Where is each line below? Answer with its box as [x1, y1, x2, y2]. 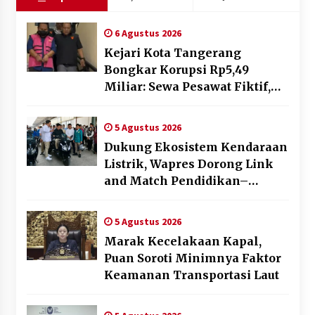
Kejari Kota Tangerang [103, 46, 241, 60]
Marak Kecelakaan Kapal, [103, 234, 262, 249]
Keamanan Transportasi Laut [103, 268, 279, 283]
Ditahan [103, 113, 153, 128]
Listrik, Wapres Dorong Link [103, 157, 274, 172]
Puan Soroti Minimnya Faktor [103, 251, 281, 266]
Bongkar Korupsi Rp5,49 [103, 63, 249, 77]
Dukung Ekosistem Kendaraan [103, 140, 288, 155]
